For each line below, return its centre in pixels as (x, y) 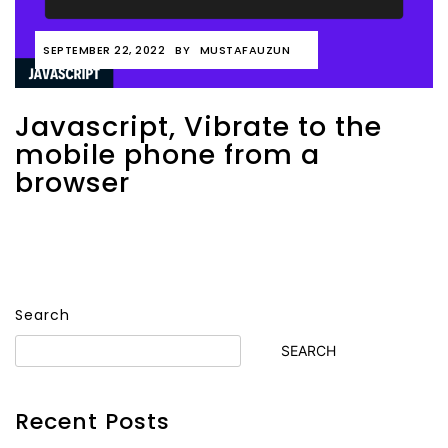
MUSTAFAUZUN (244, 50)
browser (72, 182)
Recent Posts (92, 421)
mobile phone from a (167, 154)
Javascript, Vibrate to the (198, 126)
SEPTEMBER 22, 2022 (104, 50)
